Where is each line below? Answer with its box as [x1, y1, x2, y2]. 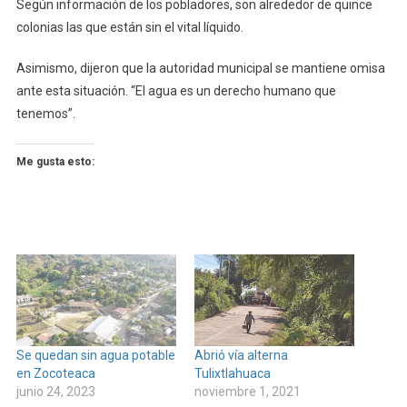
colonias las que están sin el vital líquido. [15, 20, 243, 35]
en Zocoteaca [15, 366, 98, 382]
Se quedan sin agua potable [15, 348, 175, 363]
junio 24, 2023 [15, 384, 95, 400]
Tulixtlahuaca [194, 366, 271, 382]
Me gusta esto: [15, 155, 94, 169]
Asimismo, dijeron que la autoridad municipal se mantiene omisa [15, 61, 385, 76]
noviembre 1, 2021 [194, 384, 301, 400]
